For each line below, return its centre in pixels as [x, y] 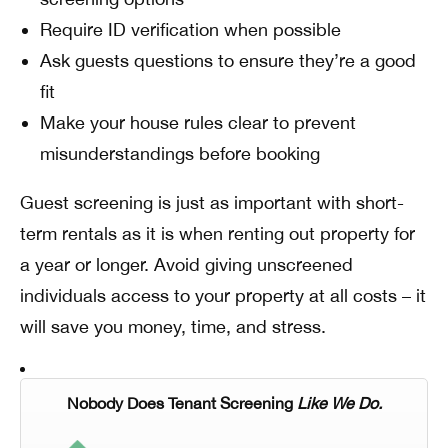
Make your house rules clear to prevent [198, 122]
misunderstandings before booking [180, 153]
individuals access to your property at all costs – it [223, 295]
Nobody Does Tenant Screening [181, 402]
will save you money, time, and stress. [173, 326]
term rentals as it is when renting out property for [217, 233]
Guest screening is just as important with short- [212, 202]
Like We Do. [339, 402]
